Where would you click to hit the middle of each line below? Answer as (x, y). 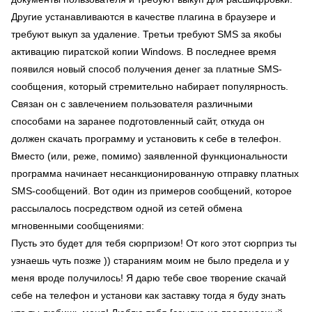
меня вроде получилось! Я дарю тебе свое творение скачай (149, 278)
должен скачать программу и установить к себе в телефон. (146, 139)
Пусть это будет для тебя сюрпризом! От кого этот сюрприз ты (154, 243)
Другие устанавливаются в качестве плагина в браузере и (143, 17)
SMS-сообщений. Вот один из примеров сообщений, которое (151, 191)
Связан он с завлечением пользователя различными (132, 104)
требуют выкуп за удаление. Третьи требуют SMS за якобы (146, 34)
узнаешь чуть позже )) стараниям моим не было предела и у (150, 260)
